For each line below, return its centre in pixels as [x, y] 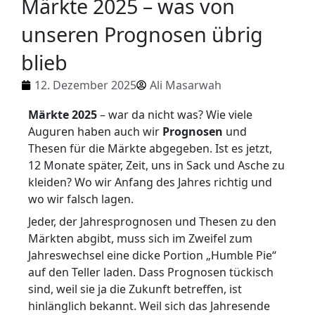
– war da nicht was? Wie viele [175, 115]
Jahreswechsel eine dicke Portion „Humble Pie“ [152, 256]
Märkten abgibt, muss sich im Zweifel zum [140, 239]
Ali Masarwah [186, 85]
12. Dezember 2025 [85, 85]
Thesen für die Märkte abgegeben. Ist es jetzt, [150, 149]
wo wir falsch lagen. [81, 199]
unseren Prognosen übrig [142, 34]
